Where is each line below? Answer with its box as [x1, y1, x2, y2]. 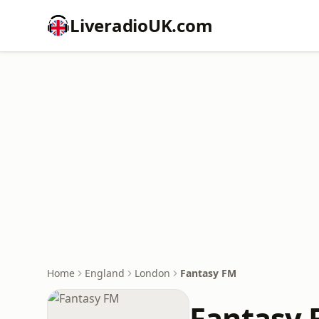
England [85, 266, 125, 280]
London [135, 266, 170, 280]
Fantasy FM [180, 266, 236, 280]
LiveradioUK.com [70, 14, 213, 37]
